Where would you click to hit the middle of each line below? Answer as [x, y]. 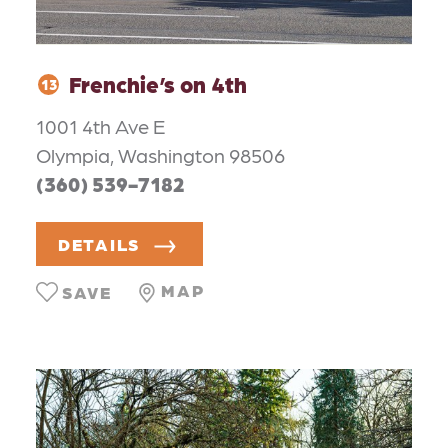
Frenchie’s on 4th [158, 84]
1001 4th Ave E [100, 125]
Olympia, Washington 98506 [160, 154]
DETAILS [99, 244]
